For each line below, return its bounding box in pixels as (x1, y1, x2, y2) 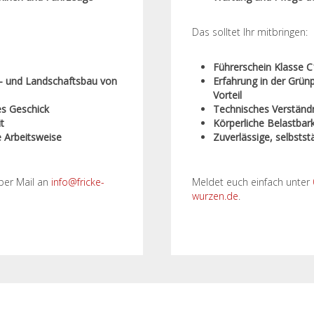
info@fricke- (51, 175, 104, 189)
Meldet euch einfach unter (192, 175, 313, 189)
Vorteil (213, 88, 242, 102)
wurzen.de (192, 189, 238, 203)
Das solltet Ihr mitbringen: (192, 25, 308, 39)
